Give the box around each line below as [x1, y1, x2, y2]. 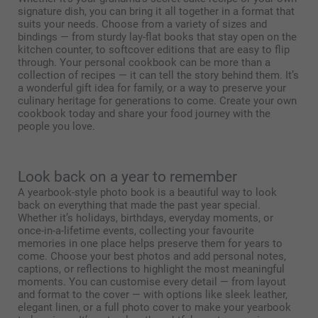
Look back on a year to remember [18, 168, 237, 186]
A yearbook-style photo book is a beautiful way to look [18, 186, 277, 199]
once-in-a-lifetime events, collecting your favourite [18, 224, 254, 238]
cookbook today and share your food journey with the [18, 107, 270, 121]
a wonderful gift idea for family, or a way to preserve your [18, 82, 286, 95]
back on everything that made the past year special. [18, 199, 261, 212]
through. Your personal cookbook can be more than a [18, 56, 270, 70]
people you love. [18, 120, 95, 133]
